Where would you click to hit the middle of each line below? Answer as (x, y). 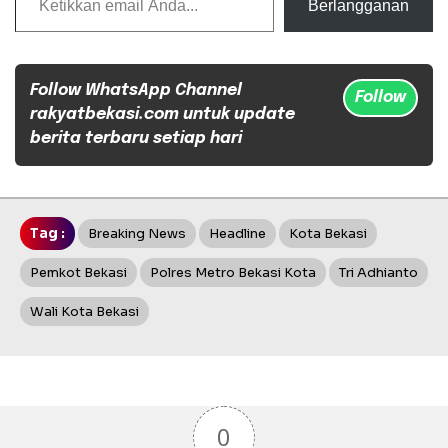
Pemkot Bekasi (78, 273)
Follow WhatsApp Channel (136, 91)
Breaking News (137, 234)
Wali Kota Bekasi (84, 312)
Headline (237, 234)
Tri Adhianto (378, 273)
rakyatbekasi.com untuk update (162, 115)
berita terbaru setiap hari (136, 139)
